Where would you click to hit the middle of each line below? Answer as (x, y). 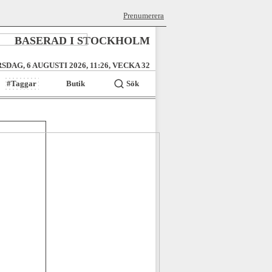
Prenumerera (144, 15)
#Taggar (22, 83)
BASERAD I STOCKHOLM (82, 41)
